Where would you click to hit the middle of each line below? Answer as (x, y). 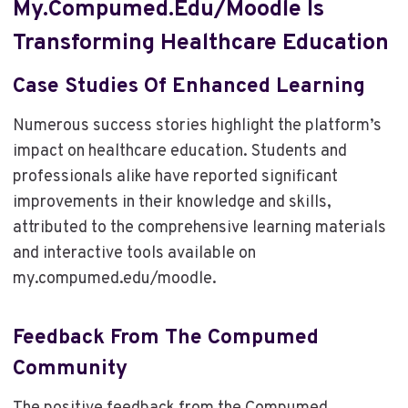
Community (70, 370)
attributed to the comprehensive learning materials (199, 228)
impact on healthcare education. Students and (179, 151)
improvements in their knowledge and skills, (172, 202)
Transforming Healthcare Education (200, 43)
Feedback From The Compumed (165, 339)
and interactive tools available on (134, 253)
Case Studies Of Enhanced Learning (189, 87)
